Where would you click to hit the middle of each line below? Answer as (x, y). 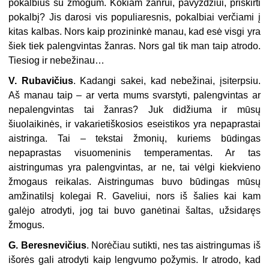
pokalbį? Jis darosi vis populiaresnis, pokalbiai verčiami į (134, 17)
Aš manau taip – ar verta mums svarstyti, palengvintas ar (134, 95)
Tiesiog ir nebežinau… (57, 61)
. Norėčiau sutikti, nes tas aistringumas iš (173, 246)
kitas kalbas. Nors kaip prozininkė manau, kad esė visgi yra (134, 32)
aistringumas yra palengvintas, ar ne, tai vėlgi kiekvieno (134, 168)
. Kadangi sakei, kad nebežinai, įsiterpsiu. (167, 81)
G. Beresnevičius (47, 246)
